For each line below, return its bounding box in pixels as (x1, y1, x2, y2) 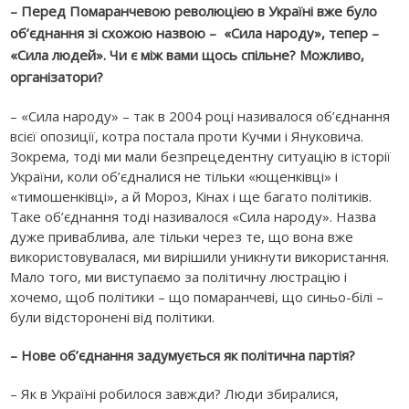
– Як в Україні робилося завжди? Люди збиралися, (10, 384, 340, 403)
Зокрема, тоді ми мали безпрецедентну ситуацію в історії (10, 147, 392, 165)
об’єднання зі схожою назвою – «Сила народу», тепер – (10, 24, 380, 42)
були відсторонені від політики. (10, 308, 215, 326)
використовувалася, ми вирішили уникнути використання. (10, 247, 390, 266)
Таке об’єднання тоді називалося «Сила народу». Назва (10, 207, 377, 225)
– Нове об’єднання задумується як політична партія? (10, 346, 356, 364)
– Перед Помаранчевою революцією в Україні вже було (10, 2, 378, 20)
